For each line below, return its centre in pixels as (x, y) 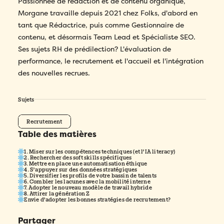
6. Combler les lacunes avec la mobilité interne (87, 181)
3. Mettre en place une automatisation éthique (86, 163)
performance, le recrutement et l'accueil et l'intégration (111, 61)
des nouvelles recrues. (54, 73)
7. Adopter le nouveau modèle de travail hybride (88, 187)
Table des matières (57, 134)
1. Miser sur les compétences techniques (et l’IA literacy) (99, 151)
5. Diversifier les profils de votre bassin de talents (90, 175)
